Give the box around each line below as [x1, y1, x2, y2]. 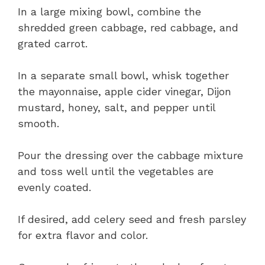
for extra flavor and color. [18, 228, 148, 241]
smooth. [18, 117, 59, 130]
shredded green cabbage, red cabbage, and [18, 21, 238, 34]
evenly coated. [18, 180, 91, 193]
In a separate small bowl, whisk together [18, 69, 229, 82]
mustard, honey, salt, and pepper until [18, 101, 215, 114]
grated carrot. [18, 37, 88, 50]
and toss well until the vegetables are [18, 164, 214, 177]
